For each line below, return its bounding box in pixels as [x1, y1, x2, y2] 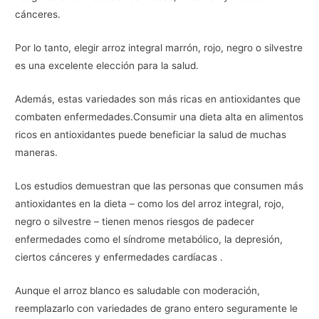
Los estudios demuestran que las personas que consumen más [15, 179, 304, 192]
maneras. [15, 146, 58, 158]
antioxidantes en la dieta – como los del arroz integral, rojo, [15, 197, 285, 209]
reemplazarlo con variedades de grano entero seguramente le [15, 302, 298, 314]
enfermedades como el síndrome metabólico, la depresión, [15, 233, 283, 245]
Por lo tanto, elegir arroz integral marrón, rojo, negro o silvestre [15, 42, 303, 54]
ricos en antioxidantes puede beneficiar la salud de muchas [15, 128, 287, 140]
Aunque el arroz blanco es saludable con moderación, [15, 284, 261, 296]
